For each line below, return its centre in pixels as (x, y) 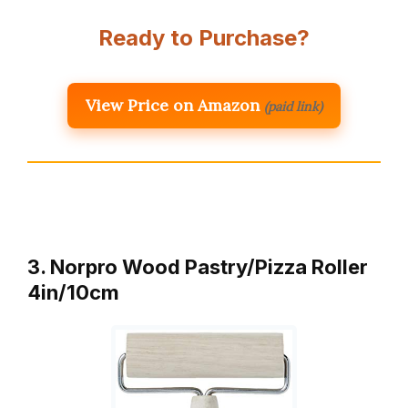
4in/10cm (73, 293)
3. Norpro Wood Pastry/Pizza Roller (198, 267)
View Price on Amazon (173, 106)
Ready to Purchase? (204, 38)
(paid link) (293, 107)
